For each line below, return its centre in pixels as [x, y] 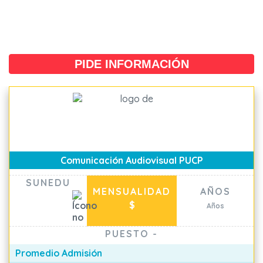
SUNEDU [48, 183]
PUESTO [129, 234]
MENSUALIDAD [132, 191]
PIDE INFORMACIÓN [131, 64]
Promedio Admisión [59, 253]
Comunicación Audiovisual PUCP [131, 160]
